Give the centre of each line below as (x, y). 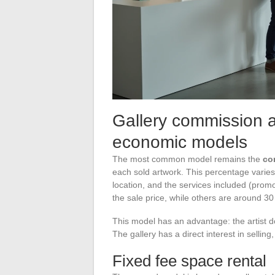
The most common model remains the (188, 159)
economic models (180, 142)
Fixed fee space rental (189, 261)
